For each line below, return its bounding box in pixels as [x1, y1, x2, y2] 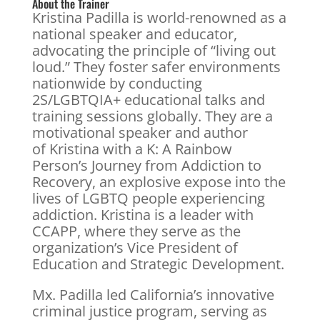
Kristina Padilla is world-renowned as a [31, 7, 286, 27]
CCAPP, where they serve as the [31, 221, 241, 241]
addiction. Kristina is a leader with [31, 204, 254, 224]
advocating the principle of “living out [31, 40, 276, 60]
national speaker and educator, [31, 24, 237, 44]
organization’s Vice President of [31, 237, 238, 257]
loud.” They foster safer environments [31, 56, 281, 76]
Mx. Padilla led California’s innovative [31, 284, 274, 304]
